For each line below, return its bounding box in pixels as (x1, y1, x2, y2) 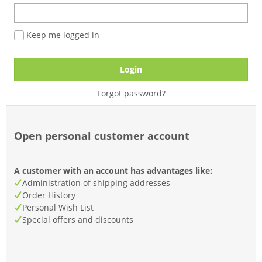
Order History (22, 189, 75, 201)
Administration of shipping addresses (22, 177, 170, 188)
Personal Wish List (22, 202, 94, 213)
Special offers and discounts (22, 214, 133, 225)
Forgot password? (96, 88, 166, 99)
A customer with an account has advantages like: (14, 165, 212, 176)
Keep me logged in (24, 29, 99, 40)
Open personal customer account (14, 129, 189, 143)
